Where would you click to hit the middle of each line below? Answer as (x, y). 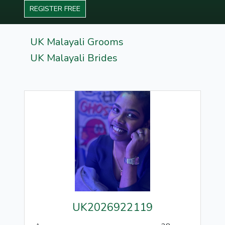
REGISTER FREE (55, 9)
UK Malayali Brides (74, 58)
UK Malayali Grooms (77, 42)
